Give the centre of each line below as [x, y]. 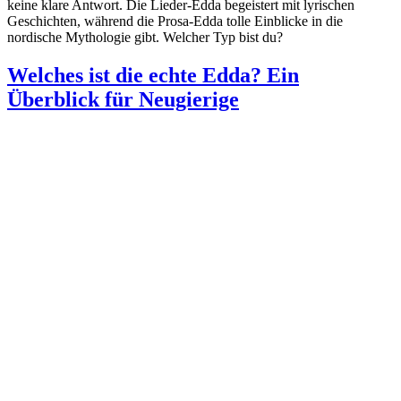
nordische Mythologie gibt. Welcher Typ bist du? [145, 37]
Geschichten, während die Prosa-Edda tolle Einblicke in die [175, 21]
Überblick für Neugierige [123, 99]
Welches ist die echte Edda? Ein [153, 75]
